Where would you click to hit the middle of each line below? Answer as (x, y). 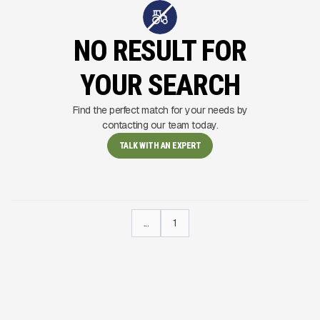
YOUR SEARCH (160, 85)
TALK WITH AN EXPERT (160, 146)
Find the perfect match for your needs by (160, 110)
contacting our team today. (160, 125)
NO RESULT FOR (160, 51)
